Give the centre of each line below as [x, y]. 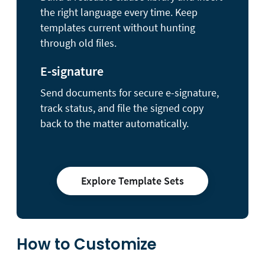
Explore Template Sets [132, 180]
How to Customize [87, 244]
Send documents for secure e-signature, [130, 92]
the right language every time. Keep [119, 12]
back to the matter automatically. [114, 123]
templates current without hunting [118, 27]
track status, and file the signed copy [122, 108]
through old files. [78, 43]
